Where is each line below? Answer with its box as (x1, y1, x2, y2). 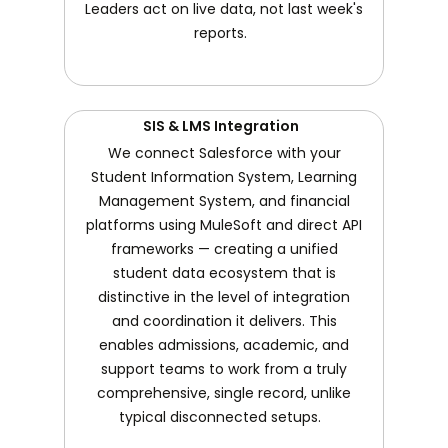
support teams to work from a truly (101, 358, 347, 379)
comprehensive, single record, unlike (97, 382, 351, 403)
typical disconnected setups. (119, 406, 329, 427)
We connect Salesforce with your (107, 142, 341, 163)
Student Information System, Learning (91, 166, 357, 187)
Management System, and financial (98, 190, 350, 211)
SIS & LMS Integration (143, 115, 305, 136)
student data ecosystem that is (112, 262, 336, 283)
